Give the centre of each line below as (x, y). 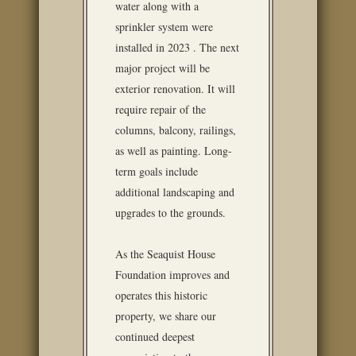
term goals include (157, 171)
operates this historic (161, 295)
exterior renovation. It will (175, 89)
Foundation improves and (172, 275)
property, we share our (166, 316)
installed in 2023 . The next (177, 47)
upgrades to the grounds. (170, 213)
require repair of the (161, 109)
